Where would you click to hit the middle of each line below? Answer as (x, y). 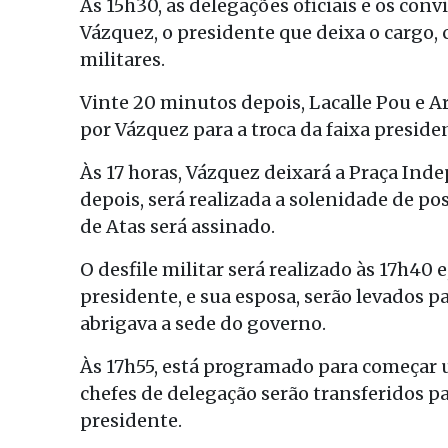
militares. (122, 59)
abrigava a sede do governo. (203, 323)
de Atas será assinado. (177, 226)
